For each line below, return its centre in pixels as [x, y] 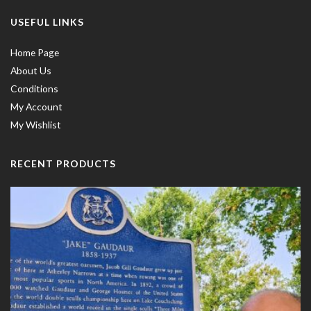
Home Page [35, 53]
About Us [31, 71]
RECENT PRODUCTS [63, 164]
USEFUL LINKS [47, 22]
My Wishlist [36, 125]
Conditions [34, 89]
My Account [36, 107]
